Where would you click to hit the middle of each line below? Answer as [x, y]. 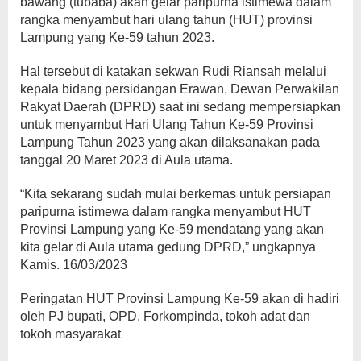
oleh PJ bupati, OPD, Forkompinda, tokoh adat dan [165, 317]
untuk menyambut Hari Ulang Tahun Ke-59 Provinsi [167, 125]
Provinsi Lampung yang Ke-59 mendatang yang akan [172, 230]
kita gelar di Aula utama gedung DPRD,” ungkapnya [168, 247]
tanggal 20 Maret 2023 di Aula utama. [127, 160]
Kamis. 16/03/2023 [74, 265]
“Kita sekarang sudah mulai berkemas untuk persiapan [176, 194]
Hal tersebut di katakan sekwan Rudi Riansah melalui [173, 72]
